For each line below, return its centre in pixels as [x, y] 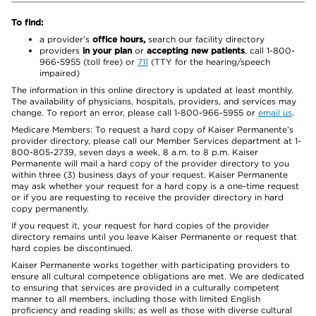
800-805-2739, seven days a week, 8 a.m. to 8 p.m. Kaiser [135, 152]
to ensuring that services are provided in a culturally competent [145, 287]
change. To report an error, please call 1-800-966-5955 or [135, 113]
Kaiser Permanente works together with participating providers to [151, 265]
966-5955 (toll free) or [89, 62]
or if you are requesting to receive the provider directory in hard [147, 197]
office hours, [119, 39]
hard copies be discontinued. [72, 248]
